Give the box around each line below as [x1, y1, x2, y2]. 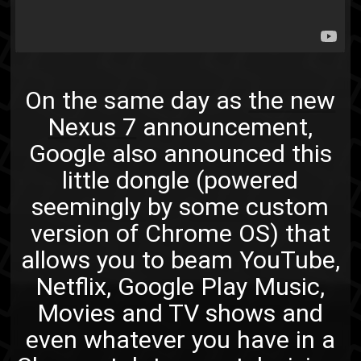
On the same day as [25, 85, 249, 114]
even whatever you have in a [25, 325, 335, 354]
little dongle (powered [62, 165, 299, 194]
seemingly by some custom [31, 192, 330, 221]
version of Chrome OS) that [30, 218, 330, 247]
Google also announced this [28, 139, 332, 168]
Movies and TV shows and [37, 298, 324, 327]
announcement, [136, 112, 313, 141]
